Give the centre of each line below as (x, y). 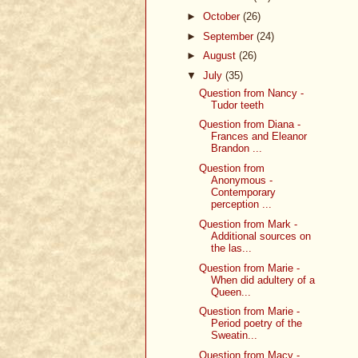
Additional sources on (261, 236)
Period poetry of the (257, 324)
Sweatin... (235, 336)
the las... (232, 248)
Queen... (231, 292)
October (223, 16)
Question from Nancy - (252, 93)
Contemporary (244, 193)
